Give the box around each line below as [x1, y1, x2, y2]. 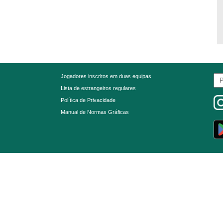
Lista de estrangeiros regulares [60, 85, 136, 91]
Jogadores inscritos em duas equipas [60, 73, 151, 79]
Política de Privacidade [60, 97, 115, 103]
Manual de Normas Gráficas [60, 109, 129, 115]
